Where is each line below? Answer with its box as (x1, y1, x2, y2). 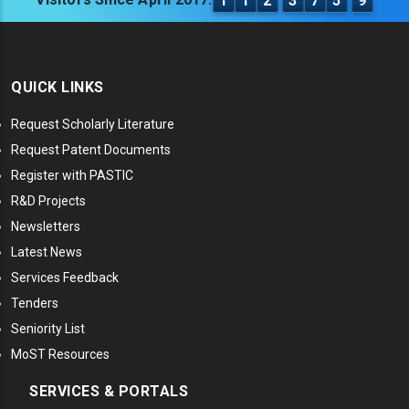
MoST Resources (11, 347, 110, 362)
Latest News (11, 245, 82, 260)
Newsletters (11, 219, 80, 235)
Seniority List (11, 321, 85, 337)
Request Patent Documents (11, 142, 171, 158)
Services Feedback (11, 270, 119, 286)
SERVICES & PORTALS (29, 383, 188, 401)
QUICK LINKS (11, 79, 104, 97)
